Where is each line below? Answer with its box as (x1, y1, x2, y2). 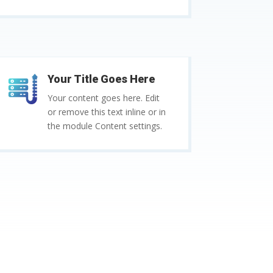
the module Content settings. (48, 120, 163, 132)
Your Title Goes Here (48, 73, 155, 86)
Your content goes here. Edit (48, 92, 160, 104)
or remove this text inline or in (48, 106, 166, 118)
